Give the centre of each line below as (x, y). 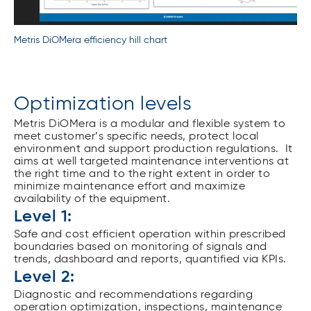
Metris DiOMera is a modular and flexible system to (150, 125)
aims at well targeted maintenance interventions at (152, 162)
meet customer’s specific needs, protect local (136, 137)
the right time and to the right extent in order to (142, 175)
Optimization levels (103, 104)
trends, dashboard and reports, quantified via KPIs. (150, 260)
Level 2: (44, 277)
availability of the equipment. (92, 200)
